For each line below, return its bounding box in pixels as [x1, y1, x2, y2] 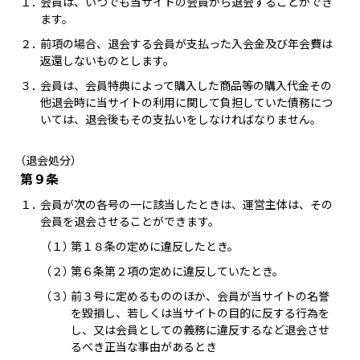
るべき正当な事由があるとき [71, 338, 217, 354]
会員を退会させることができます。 [39, 213, 219, 229]
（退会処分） [14, 152, 82, 168]
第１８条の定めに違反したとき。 [71, 238, 239, 254]
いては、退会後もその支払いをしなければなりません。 [39, 111, 321, 127]
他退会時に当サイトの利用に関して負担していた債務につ [39, 94, 333, 110]
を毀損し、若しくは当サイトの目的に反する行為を [71, 305, 329, 321]
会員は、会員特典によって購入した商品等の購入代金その [39, 77, 332, 93]
